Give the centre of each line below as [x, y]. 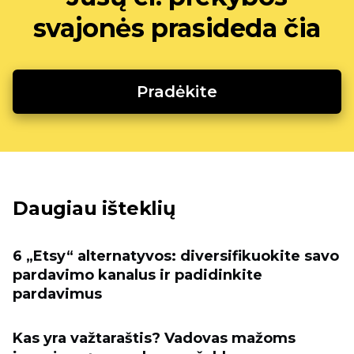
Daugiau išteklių [94, 209]
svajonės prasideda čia [177, 28]
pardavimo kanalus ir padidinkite [137, 275]
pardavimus [57, 294]
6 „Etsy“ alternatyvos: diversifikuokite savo [176, 256]
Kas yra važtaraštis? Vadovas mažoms [154, 339]
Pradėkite [177, 92]
